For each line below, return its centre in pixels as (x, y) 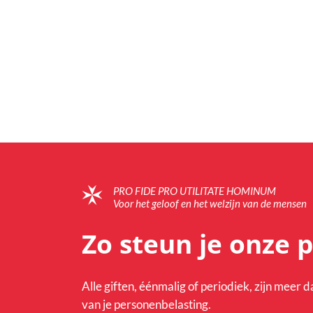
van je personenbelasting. (146, 304)
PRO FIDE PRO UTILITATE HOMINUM (195, 190)
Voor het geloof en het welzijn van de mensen (210, 203)
